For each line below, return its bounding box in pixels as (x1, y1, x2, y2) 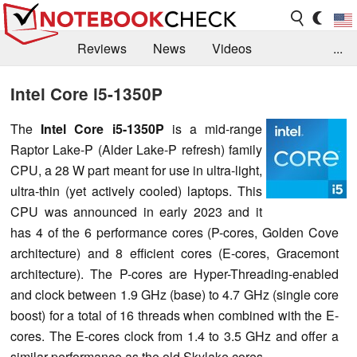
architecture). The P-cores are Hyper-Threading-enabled (10, 264, 339, 283)
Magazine (250, 74, 306, 93)
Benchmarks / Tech (13, 74, 120, 93)
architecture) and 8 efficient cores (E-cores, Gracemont (10, 243, 339, 262)
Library (13, 109, 52, 128)
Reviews (77, 39, 127, 58)
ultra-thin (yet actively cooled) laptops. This (10, 181, 262, 200)
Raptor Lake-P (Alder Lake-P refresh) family (10, 139, 262, 159)
